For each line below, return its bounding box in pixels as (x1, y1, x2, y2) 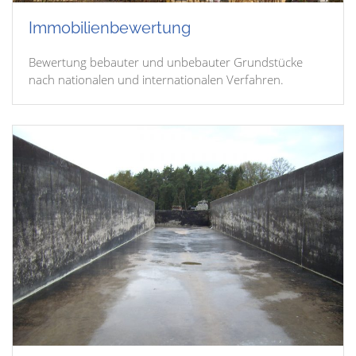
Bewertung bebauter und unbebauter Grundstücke (29, 53, 303, 70)
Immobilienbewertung (29, 17, 191, 37)
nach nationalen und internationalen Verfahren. (29, 71, 284, 87)
